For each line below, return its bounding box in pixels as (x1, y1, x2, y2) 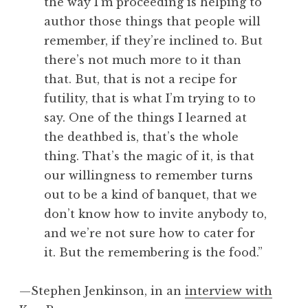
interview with (185, 284, 272, 298)
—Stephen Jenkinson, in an (19, 284, 185, 298)
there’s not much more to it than (44, 53, 241, 67)
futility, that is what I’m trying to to (44, 91, 256, 106)
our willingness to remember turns (44, 168, 253, 183)
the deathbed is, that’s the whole (44, 130, 239, 144)
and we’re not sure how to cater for (44, 226, 255, 241)
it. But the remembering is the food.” (44, 245, 263, 260)
